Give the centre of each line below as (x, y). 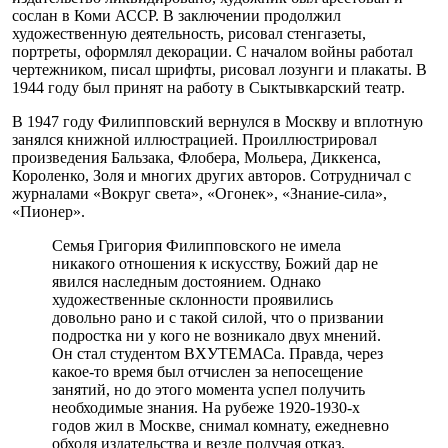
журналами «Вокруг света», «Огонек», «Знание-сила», (199, 193)
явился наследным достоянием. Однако (186, 281)
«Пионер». (48, 211)
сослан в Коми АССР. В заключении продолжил (176, 15)
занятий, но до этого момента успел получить (208, 389)
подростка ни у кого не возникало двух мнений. (216, 335)
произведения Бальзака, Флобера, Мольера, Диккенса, (196, 157)
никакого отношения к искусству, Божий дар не (215, 263)
